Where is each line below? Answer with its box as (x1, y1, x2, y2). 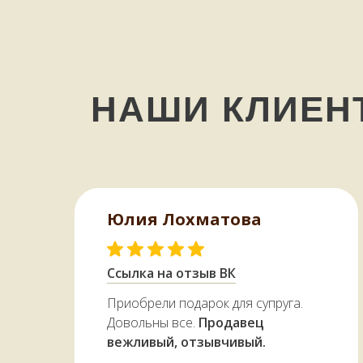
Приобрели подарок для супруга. (107, 294, 303, 313)
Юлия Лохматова (107, 208, 262, 231)
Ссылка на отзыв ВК (107, 264, 236, 283)
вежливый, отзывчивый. (107, 333, 266, 352)
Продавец (199, 314, 264, 332)
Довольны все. (107, 314, 199, 332)
